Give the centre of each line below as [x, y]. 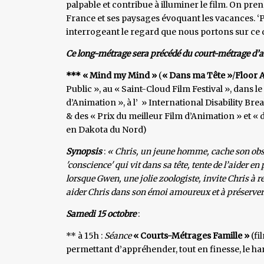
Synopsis [84, 151]
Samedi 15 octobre [101, 214]
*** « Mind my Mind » [112, 75]
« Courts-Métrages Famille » [190, 235]
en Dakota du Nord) [106, 129]
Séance [117, 235]
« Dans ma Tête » [197, 75]
